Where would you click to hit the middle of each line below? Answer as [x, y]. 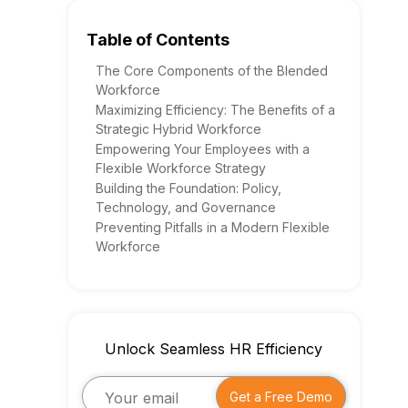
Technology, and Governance [185, 207]
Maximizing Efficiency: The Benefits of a [215, 110]
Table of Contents [158, 40]
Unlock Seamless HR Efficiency [214, 349]
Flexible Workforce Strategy [180, 168]
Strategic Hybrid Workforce [178, 129]
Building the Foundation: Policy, [188, 188]
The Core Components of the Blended [211, 71]
